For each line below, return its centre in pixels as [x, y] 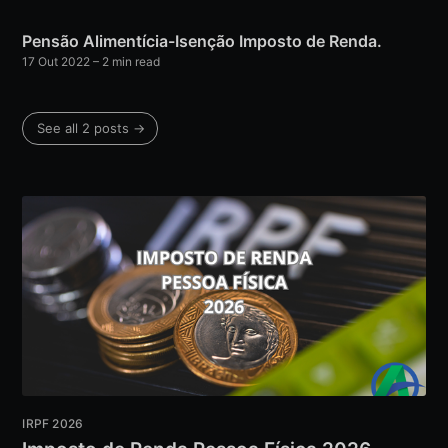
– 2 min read [125, 62]
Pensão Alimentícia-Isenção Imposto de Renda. [202, 41]
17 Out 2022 [56, 62]
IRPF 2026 [53, 424]
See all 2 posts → [91, 128]
